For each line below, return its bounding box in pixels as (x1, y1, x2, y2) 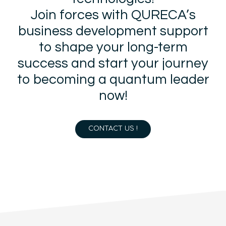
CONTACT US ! (88, 125, 138, 133)
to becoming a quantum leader (17, 72, 209, 87)
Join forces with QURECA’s (30, 8, 196, 22)
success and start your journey (18, 56, 208, 71)
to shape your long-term (38, 40, 188, 54)
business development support (18, 24, 208, 38)
